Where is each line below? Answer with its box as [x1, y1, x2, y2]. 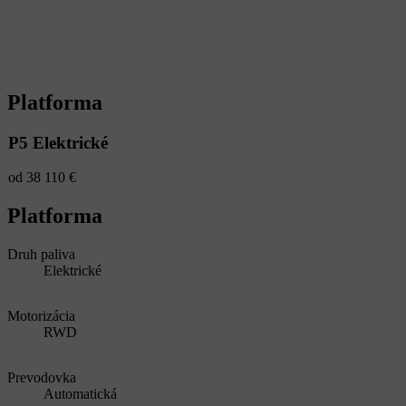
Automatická [43, 386, 117, 402]
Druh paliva [7, 246, 75, 263]
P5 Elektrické [8, 132, 108, 152]
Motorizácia [7, 308, 75, 324]
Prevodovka [7, 370, 76, 386]
